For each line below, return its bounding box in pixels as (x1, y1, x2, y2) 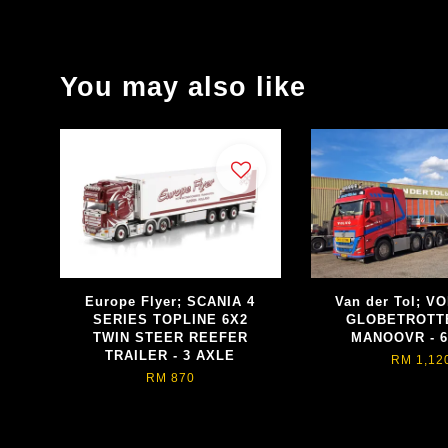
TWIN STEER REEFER (92, 329, 248, 345)
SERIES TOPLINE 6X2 (92, 311, 248, 327)
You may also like (60, 72, 306, 103)
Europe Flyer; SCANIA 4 (85, 293, 256, 309)
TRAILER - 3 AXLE (105, 347, 236, 363)
